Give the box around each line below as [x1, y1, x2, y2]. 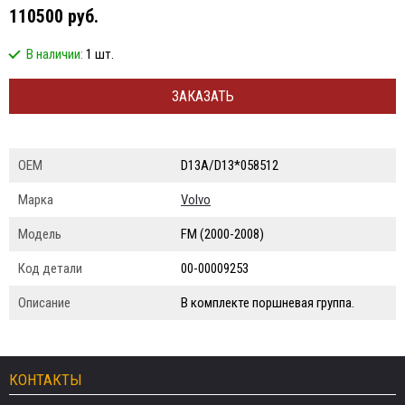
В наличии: [26, 46, 86, 62]
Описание [18, 295, 71, 311]
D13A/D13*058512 [181, 157, 278, 174]
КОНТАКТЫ [9, 371, 82, 389]
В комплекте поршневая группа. [181, 295, 354, 311]
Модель [18, 226, 61, 242]
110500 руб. [9, 5, 99, 27]
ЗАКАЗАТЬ [171, 88, 234, 105]
